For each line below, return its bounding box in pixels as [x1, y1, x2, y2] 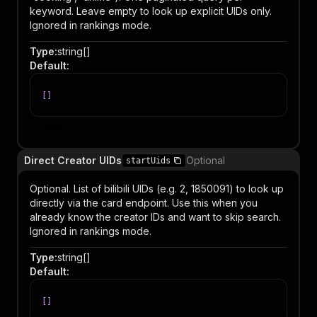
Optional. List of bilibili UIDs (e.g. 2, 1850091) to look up [30, 183, 284, 195]
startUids [126, 156, 171, 166]
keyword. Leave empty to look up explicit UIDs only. [30, 5, 272, 17]
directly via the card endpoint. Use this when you [30, 197, 258, 209]
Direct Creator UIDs [24, 154, 122, 166]
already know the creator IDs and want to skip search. [30, 211, 281, 223]
